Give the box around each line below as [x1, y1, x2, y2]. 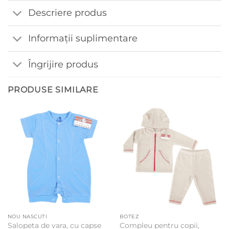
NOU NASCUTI [7, 213, 48, 220]
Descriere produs [28, 7, 107, 18]
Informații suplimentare [28, 33, 138, 44]
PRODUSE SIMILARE [8, 85, 99, 95]
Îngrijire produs [28, 58, 99, 70]
